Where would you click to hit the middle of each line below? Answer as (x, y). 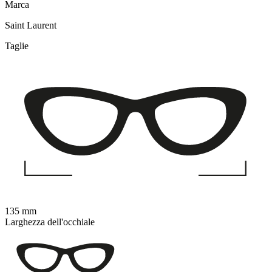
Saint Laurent (31, 25)
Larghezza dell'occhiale (50, 222)
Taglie (17, 46)
